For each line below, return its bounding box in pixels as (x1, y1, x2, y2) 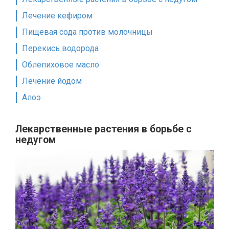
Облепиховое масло (22, 60, 99, 70)
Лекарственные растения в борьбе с (15, 123, 192, 135)
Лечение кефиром (22, 11, 93, 20)
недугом (15, 134, 56, 146)
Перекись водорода (22, 43, 99, 53)
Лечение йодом (22, 76, 82, 86)
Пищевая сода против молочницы (22, 27, 153, 37)
